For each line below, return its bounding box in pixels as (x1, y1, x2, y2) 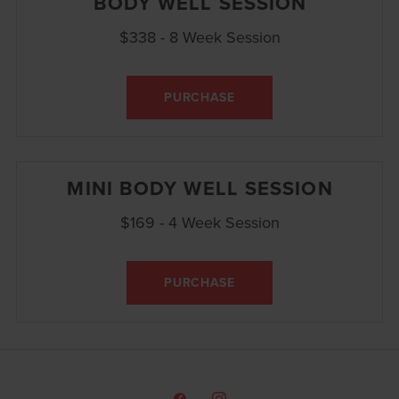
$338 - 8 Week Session (118, 25, 281, 48)
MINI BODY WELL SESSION (67, 173, 333, 202)
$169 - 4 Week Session (119, 210, 280, 233)
